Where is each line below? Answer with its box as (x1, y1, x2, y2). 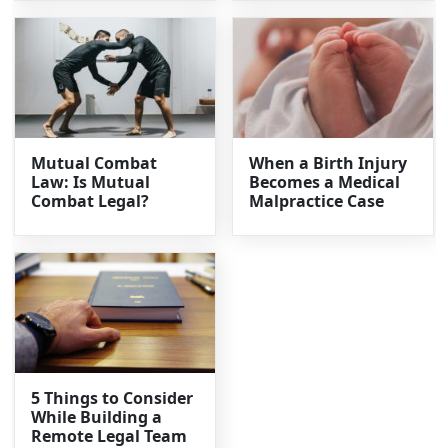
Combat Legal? (31, 190, 150, 213)
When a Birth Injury (249, 152, 407, 175)
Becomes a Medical (249, 171, 400, 194)
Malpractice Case (249, 190, 384, 213)
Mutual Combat (31, 152, 158, 175)
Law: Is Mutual (31, 171, 151, 194)
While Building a (31, 406, 163, 429)
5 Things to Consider (31, 387, 194, 410)
